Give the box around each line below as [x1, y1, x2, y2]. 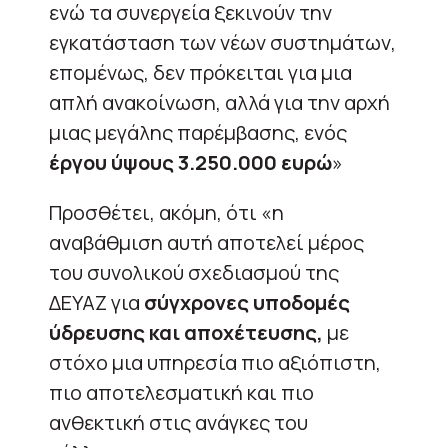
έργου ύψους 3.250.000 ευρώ [49, 148, 332, 176]
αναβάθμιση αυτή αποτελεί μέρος [49, 228, 364, 256]
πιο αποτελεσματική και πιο [49, 378, 314, 406]
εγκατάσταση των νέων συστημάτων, [49, 28, 396, 56]
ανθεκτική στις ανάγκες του [49, 408, 308, 436]
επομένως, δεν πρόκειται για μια [49, 58, 352, 86]
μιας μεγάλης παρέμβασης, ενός [49, 118, 347, 146]
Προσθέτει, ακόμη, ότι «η [49, 198, 284, 226]
